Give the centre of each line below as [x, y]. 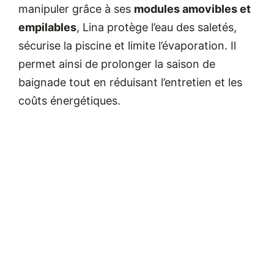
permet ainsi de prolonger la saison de [117, 64]
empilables [47, 28]
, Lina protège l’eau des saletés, [156, 28]
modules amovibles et [192, 9]
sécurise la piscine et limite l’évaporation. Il [127, 46]
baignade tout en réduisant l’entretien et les [130, 83]
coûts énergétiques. [69, 101]
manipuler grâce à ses [76, 9]
